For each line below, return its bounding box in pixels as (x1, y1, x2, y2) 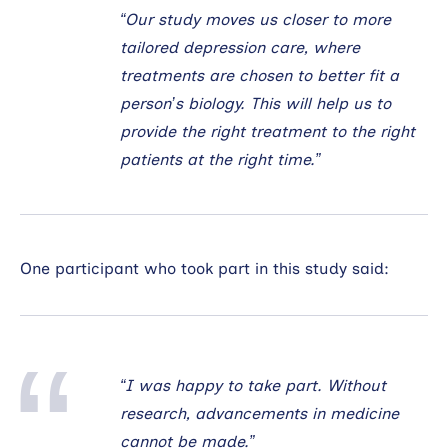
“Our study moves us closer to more (120, 9, 391, 29)
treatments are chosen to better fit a (120, 65, 399, 85)
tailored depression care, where (120, 37, 360, 57)
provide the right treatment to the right (120, 121, 415, 141)
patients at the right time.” (120, 149, 320, 169)
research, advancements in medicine (120, 403, 399, 423)
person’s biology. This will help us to (120, 93, 391, 113)
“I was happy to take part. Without (120, 375, 386, 395)
